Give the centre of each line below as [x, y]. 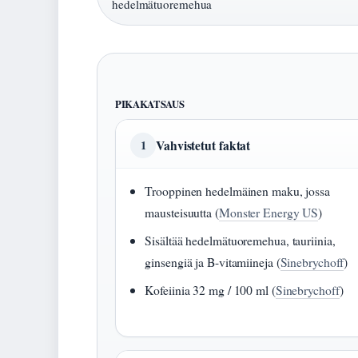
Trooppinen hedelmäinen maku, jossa [237, 191]
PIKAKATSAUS [150, 104]
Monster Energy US [268, 213]
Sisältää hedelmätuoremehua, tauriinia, [240, 241]
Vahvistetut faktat [203, 145]
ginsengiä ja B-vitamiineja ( [213, 262]
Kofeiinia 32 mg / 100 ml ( [210, 290]
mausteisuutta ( [182, 213]
